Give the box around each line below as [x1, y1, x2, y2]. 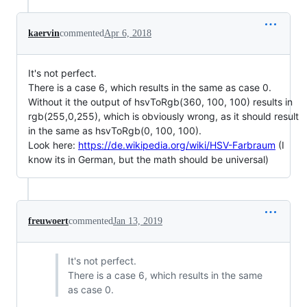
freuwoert [28, 216, 69, 226]
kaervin [28, 28, 60, 38]
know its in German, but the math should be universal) [28, 153, 269, 165]
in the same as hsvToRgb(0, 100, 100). [28, 125, 201, 136]
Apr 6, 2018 [104, 28, 151, 38]
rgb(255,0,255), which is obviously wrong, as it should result [28, 110, 299, 122]
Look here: [28, 139, 78, 151]
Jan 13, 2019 [113, 216, 162, 226]
